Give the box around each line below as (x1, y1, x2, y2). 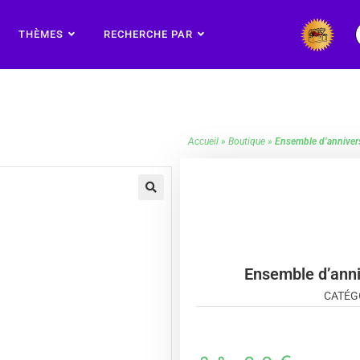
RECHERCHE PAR (104, 28, 194, 41)
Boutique (228, 136, 265, 148)
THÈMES (18, 28, 64, 41)
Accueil (188, 136, 219, 148)
